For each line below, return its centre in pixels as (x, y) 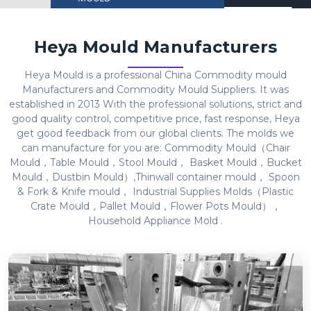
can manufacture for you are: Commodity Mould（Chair (155, 148)
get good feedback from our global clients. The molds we (155, 133)
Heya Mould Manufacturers (155, 47)
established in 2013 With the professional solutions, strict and (155, 104)
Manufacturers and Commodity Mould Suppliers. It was (155, 90)
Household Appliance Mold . (155, 221)
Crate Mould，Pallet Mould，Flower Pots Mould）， (155, 206)
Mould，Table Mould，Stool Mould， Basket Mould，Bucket (155, 162)
